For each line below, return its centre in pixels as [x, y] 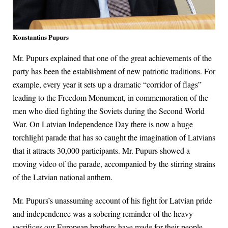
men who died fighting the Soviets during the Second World [109, 110]
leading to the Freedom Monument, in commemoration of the [110, 97]
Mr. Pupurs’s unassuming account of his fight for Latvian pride [112, 200]
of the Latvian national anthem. [63, 177]
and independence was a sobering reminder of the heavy [103, 213]
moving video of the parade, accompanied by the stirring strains [114, 163]
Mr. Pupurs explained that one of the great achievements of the [112, 58]
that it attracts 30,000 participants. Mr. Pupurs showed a [101, 150]
